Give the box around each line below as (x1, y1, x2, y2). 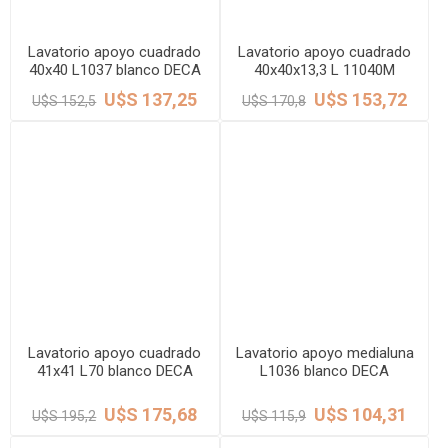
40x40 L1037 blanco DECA (28, 60, 201, 79)
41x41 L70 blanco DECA (36, 362, 193, 381)
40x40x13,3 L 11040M (254, 60, 396, 79)
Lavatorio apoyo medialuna (235, 344, 414, 363)
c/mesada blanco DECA (246, 78, 403, 97)
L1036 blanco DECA (260, 362, 390, 381)
